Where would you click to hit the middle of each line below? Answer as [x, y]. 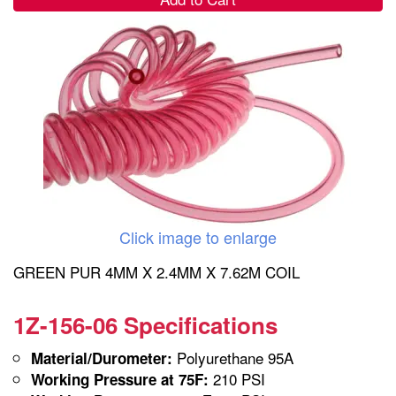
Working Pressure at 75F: [120, 379]
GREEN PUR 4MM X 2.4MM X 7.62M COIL [156, 271]
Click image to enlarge [198, 236]
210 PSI [237, 378]
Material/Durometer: [102, 358]
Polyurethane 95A [233, 357]
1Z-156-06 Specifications [145, 324]
